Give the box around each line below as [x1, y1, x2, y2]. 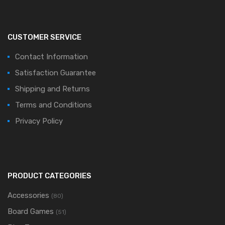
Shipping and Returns [15, 84, 90, 93]
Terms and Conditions [15, 100, 92, 109]
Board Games [8, 206, 54, 216]
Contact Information [15, 52, 88, 61]
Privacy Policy [15, 116, 63, 126]
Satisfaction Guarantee [15, 68, 96, 77]
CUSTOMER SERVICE [8, 32, 81, 42]
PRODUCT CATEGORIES [8, 171, 91, 180]
